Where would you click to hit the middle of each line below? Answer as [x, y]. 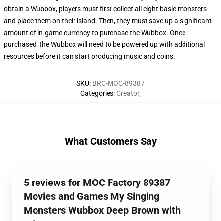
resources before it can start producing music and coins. [90, 56]
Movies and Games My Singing [92, 196]
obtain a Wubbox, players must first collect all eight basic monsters [105, 9]
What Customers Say [110, 141]
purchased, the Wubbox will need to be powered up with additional [104, 44]
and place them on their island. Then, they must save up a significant [108, 21]
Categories [97, 93]
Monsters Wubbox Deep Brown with [102, 210]
